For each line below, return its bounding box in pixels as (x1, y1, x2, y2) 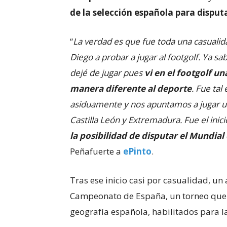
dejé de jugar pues (70, 67, 144, 79)
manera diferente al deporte (70, 83, 192, 94)
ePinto (123, 145, 152, 157)
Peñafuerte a (70, 145, 123, 157)
